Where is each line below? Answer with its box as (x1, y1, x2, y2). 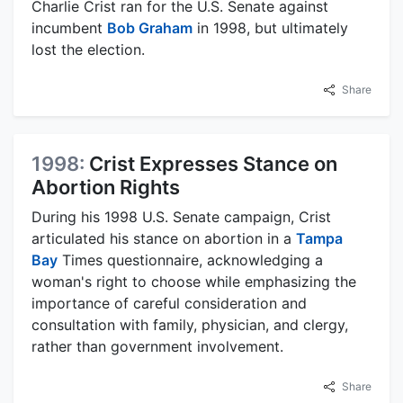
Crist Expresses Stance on (89, 151, 337, 175)
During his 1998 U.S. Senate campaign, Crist (31, 207, 331, 226)
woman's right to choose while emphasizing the (31, 272, 356, 291)
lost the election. (31, 40, 145, 58)
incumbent (31, 18, 107, 37)
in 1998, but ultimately (193, 18, 348, 37)
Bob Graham (107, 18, 193, 37)
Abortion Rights (31, 175, 180, 199)
